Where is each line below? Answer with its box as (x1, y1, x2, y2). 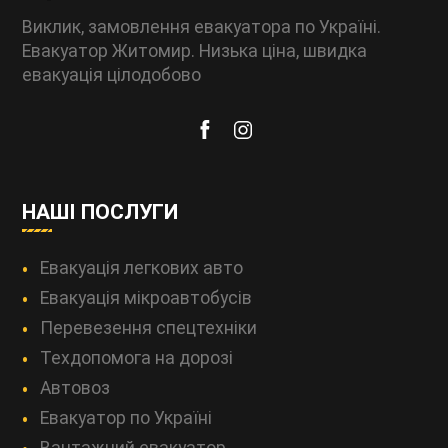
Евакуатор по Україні (40, 408, 213, 429)
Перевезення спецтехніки (40, 318, 258, 339)
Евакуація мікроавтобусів (40, 288, 253, 309)
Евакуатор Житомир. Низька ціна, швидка (22, 40, 368, 61)
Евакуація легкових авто (40, 258, 244, 279)
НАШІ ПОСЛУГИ (22, 199, 179, 225)
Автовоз (40, 378, 111, 399)
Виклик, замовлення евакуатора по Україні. (22, 16, 382, 37)
